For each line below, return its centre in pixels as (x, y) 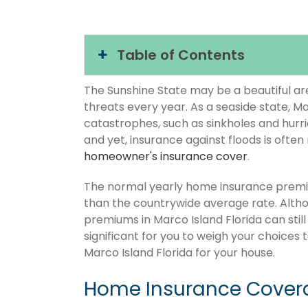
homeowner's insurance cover (166, 157)
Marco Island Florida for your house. (179, 253)
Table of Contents (181, 55)
